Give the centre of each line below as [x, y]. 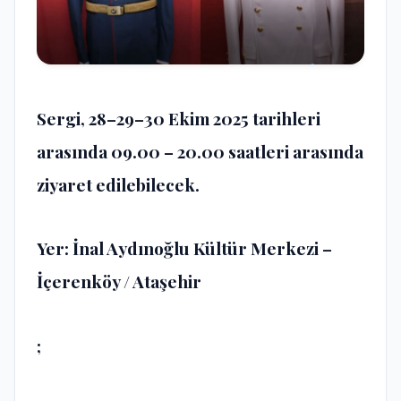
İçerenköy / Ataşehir [119, 282]
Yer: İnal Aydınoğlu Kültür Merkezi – [184, 248]
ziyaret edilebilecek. [118, 184]
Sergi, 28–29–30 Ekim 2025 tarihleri [179, 118]
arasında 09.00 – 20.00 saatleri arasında [200, 151]
